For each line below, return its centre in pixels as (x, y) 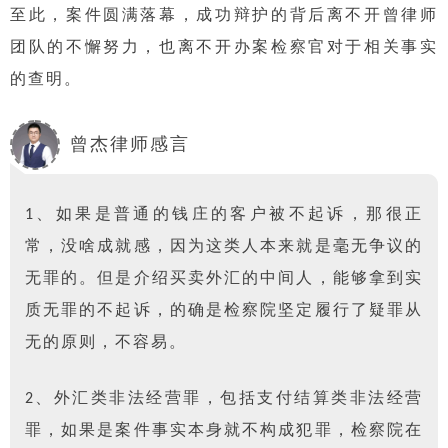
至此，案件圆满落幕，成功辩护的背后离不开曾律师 (224, 15)
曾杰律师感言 (130, 144)
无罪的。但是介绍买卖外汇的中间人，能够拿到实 (224, 279)
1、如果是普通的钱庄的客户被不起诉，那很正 (224, 215)
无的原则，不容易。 (106, 343)
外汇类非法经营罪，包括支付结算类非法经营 (238, 399)
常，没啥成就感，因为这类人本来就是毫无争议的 (224, 247)
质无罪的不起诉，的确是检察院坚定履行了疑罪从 (224, 311)
